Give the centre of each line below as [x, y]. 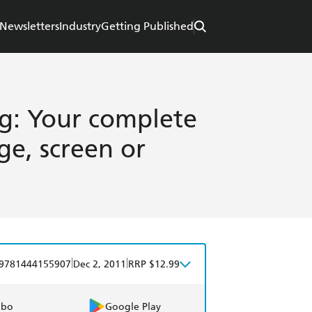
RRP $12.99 [154, 265]
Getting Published [147, 26]
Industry [80, 26]
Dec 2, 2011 [100, 265]
